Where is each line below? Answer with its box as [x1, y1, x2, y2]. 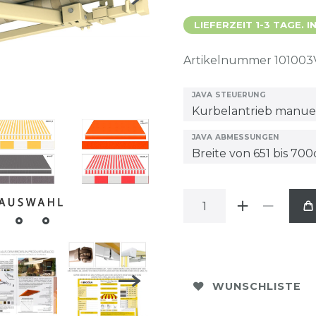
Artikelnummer [183, 54, 274, 67]
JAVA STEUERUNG [192, 90, 267, 99]
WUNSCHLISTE [212, 279, 301, 293]
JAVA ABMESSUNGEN [192, 133, 280, 142]
